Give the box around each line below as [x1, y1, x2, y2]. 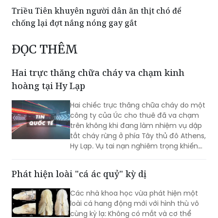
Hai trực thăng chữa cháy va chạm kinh [12, 41, 184, 54]
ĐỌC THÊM [12, 17, 78, 32]
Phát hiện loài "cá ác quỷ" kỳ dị [12, 143, 146, 155]
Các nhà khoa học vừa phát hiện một [70, 163, 198, 173]
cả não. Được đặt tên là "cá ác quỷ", [70, 204, 194, 214]
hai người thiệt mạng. [70, 126, 143, 136]
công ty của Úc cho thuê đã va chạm [70, 85, 199, 95]
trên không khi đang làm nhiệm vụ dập [70, 95, 202, 106]
